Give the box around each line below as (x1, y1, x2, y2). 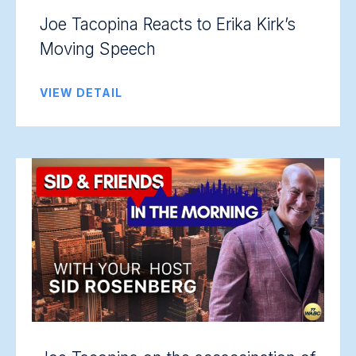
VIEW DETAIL (40, 86, 122, 99)
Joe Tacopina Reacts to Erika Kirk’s (40, 14, 296, 34)
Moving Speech (40, 39, 156, 59)
